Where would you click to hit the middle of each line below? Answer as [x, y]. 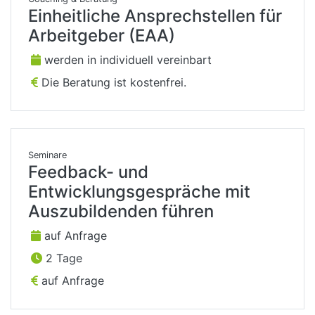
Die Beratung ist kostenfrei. [112, 83]
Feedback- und [88, 172]
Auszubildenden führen [121, 212]
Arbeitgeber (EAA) [102, 36]
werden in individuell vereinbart [126, 60]
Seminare [47, 155]
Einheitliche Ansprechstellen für [155, 16]
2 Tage [62, 258]
